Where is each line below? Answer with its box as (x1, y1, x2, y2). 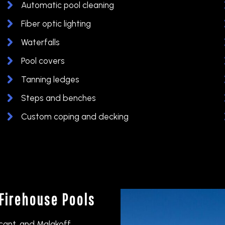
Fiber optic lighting (21, 18, 91, 29)
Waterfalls (21, 37, 60, 47)
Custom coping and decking (21, 111, 129, 122)
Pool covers (21, 55, 65, 66)
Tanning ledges (21, 74, 79, 84)
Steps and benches (21, 92, 96, 103)
